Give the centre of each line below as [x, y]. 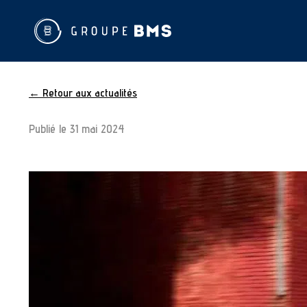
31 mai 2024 [97, 129]
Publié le [49, 129]
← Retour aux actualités [83, 93]
